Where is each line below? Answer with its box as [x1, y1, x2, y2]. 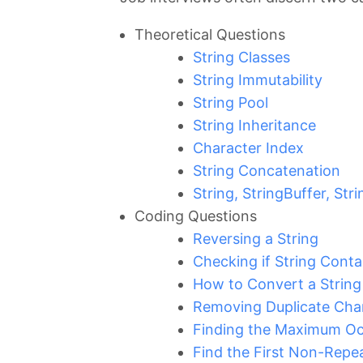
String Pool [193, 94, 268, 112]
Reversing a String [193, 230, 318, 248]
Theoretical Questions [135, 26, 285, 44]
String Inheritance [193, 117, 316, 135]
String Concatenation [193, 162, 340, 180]
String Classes [193, 49, 290, 66]
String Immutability [193, 71, 322, 89]
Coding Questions [135, 207, 257, 225]
